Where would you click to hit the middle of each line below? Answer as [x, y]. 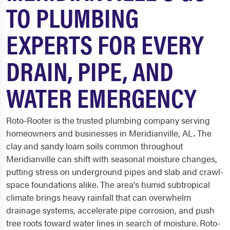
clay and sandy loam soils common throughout [94, 146]
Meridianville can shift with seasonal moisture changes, [112, 159]
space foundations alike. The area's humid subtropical [108, 184]
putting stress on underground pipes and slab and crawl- [115, 171]
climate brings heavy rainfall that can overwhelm [99, 197]
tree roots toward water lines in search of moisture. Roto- [113, 223]
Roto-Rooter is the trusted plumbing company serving [108, 120]
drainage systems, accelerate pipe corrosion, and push [110, 210]
